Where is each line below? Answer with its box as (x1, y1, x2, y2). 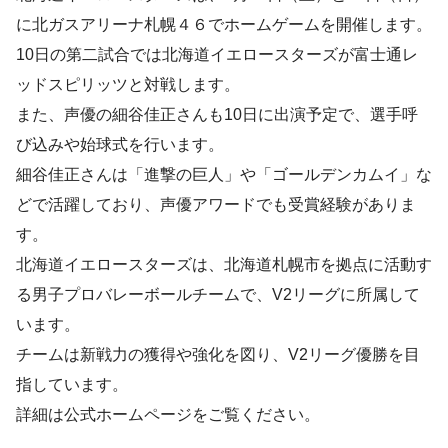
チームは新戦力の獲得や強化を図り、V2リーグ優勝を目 (16, 346, 420, 364)
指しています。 (16, 376, 128, 394)
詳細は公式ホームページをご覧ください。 (16, 406, 320, 424)
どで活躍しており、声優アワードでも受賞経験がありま (16, 196, 416, 214)
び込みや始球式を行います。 (16, 136, 224, 154)
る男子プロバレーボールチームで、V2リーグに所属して (16, 286, 420, 304)
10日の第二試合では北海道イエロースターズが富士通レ (16, 46, 418, 64)
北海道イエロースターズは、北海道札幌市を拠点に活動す (16, 256, 432, 274)
